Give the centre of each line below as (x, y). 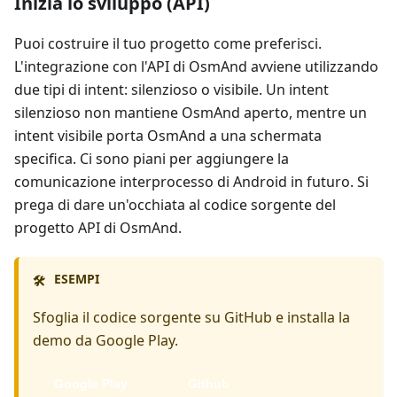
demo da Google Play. (105, 340)
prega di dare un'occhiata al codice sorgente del (175, 205)
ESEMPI (76, 279)
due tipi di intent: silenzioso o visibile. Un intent (171, 90)
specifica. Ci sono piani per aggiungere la (152, 159)
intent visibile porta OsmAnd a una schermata (168, 136)
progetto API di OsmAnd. (98, 228)
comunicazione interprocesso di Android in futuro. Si (191, 182)
